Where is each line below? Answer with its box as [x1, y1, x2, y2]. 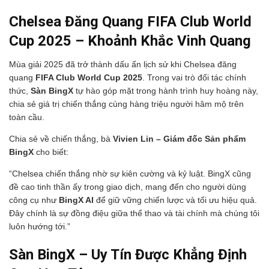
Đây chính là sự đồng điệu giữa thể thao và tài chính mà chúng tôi [9, 208, 259, 219]
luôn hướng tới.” [9, 222, 70, 232]
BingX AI [59, 195, 94, 205]
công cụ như [9, 195, 59, 205]
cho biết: [34, 147, 68, 157]
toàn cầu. [9, 112, 44, 122]
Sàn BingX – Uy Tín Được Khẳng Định [9, 246, 247, 264]
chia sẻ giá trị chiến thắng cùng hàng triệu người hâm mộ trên [9, 99, 244, 109]
